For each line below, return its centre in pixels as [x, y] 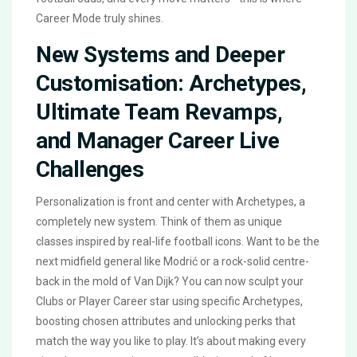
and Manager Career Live [158, 141]
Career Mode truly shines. [100, 19]
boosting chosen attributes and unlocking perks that [166, 322]
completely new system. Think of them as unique [159, 222]
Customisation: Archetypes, [171, 84]
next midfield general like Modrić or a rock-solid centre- [173, 262]
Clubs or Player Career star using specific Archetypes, [169, 302]
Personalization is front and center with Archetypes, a [171, 202]
